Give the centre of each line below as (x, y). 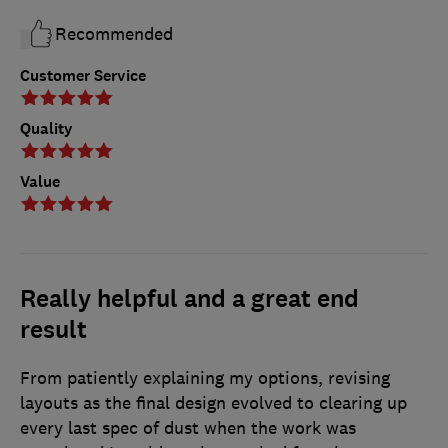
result (53, 329)
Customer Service (83, 75)
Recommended (114, 33)
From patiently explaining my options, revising (205, 377)
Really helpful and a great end (189, 298)
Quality (46, 128)
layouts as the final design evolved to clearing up (213, 402)
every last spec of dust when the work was (188, 427)
